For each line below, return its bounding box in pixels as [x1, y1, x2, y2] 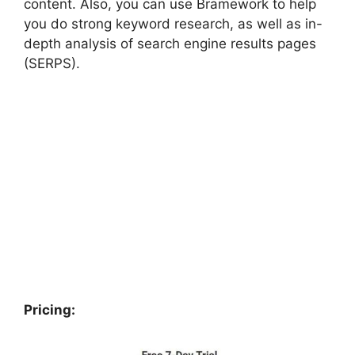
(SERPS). [24, 55, 84, 72]
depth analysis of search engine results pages [24, 36, 316, 52]
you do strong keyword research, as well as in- [24, 16, 323, 32]
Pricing [24, 301, 71, 318]
